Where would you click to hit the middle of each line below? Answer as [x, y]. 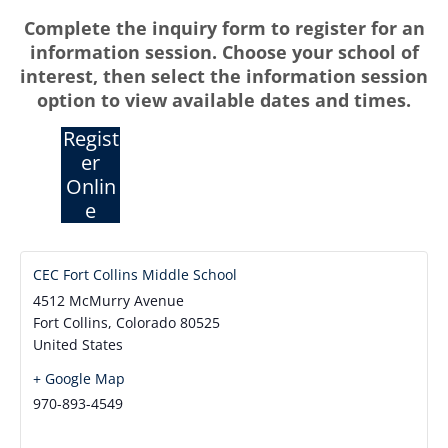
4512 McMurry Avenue [108, 300]
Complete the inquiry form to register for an [224, 28]
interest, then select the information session [224, 76]
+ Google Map [79, 378]
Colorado [146, 322]
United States [78, 344]
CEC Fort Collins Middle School [135, 274]
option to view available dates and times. [224, 100]
